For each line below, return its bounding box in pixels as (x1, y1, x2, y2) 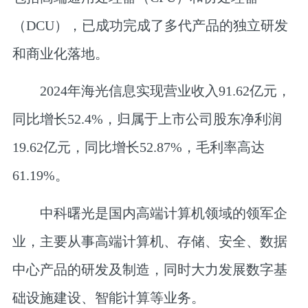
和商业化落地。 (12, 45, 109, 61)
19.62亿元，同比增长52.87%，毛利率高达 (12, 140, 265, 155)
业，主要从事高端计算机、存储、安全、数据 (12, 233, 287, 249)
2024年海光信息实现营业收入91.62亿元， (12, 83, 291, 99)
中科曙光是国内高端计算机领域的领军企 (12, 205, 287, 221)
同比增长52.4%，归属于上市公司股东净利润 (12, 111, 282, 127)
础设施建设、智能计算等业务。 (12, 289, 205, 305)
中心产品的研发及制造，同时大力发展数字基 (12, 261, 287, 277)
